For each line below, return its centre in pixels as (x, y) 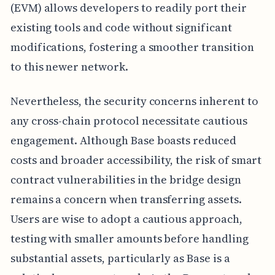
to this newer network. (69, 67)
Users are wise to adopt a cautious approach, (126, 219)
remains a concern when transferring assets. (126, 199)
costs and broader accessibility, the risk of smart (136, 160)
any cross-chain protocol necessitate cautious (129, 121)
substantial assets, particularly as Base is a (120, 258)
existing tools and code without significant (121, 28)
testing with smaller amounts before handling (129, 239)
